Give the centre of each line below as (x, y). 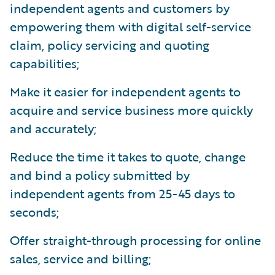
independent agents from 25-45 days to (122, 193)
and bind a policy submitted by (100, 175)
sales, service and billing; (80, 258)
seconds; (34, 211)
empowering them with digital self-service (130, 26)
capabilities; (45, 63)
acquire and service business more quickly (131, 110)
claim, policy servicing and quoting (110, 45)
